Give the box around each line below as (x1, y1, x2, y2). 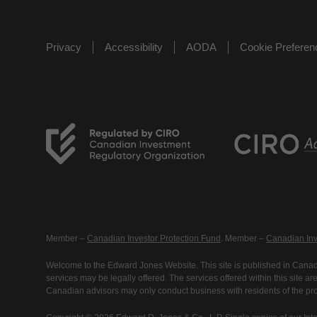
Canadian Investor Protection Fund (87, 234, 221, 243)
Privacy (46, 41, 81, 53)
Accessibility (105, 41, 163, 53)
